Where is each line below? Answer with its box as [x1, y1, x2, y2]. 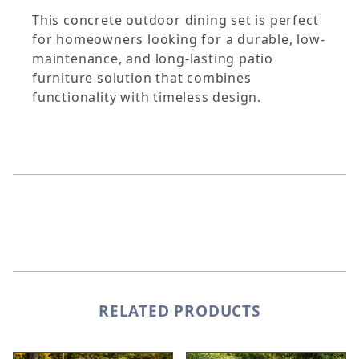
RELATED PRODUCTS [99, 301, 260, 322]
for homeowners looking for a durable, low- [32, 30, 325, 49]
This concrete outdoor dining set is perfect [32, 11, 319, 30]
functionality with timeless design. [32, 88, 262, 107]
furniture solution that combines [32, 69, 252, 87]
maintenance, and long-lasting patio [32, 50, 273, 68]
